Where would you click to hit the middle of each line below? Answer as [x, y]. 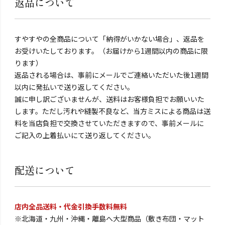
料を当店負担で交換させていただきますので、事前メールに [109, 123]
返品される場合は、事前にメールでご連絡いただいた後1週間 [111, 75]
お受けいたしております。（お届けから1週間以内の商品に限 [111, 50]
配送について [44, 170]
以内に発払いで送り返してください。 [74, 87]
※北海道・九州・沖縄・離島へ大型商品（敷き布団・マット [109, 218]
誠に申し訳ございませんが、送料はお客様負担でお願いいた [109, 99]
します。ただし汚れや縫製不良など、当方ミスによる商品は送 [112, 111]
